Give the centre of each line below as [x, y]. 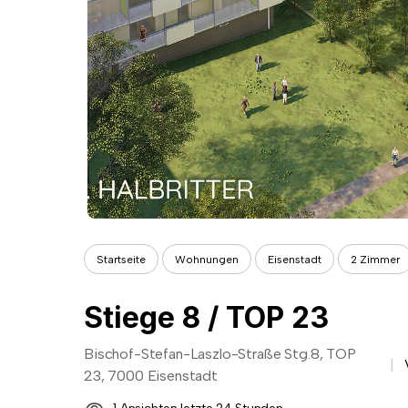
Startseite [121, 259]
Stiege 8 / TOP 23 [206, 317]
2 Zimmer [375, 259]
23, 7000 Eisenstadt [151, 376]
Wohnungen [207, 259]
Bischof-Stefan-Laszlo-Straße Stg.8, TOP [220, 354]
